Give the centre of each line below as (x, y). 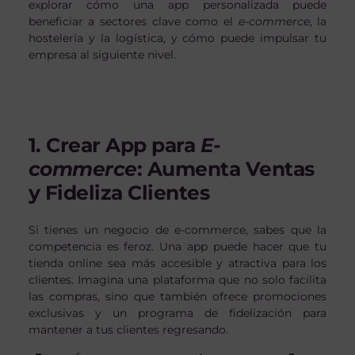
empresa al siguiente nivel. (102, 54)
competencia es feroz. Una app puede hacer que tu (177, 246)
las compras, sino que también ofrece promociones (177, 296)
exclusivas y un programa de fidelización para (177, 313)
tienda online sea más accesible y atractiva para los (177, 263)
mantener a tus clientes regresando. (128, 329)
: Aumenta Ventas (225, 168)
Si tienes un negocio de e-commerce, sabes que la (177, 229)
